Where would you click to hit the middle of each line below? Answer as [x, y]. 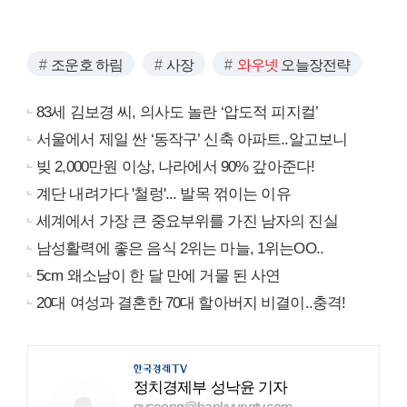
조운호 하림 [87, 65]
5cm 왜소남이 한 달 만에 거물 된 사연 [159, 275]
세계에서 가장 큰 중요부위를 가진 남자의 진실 [187, 221]
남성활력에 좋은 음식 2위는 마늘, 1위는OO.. [180, 248]
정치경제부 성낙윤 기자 [210, 387]
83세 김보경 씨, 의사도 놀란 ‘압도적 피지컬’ [178, 112]
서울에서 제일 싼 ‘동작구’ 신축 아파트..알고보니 [192, 139]
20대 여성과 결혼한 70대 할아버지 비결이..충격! [191, 303]
